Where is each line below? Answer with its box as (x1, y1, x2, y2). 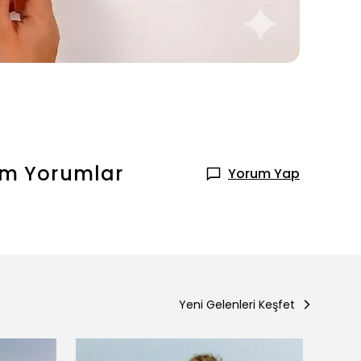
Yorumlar (24, 160, 124, 187)
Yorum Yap (228, 164, 300, 183)
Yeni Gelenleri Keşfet (179, 296, 295, 313)
